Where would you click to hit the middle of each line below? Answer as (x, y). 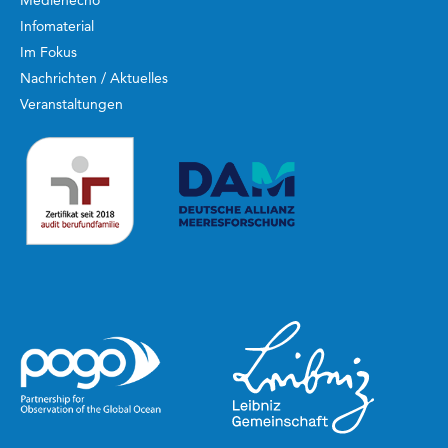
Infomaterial (57, 26)
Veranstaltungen (71, 104)
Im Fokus (48, 52)
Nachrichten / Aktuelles (94, 78)
